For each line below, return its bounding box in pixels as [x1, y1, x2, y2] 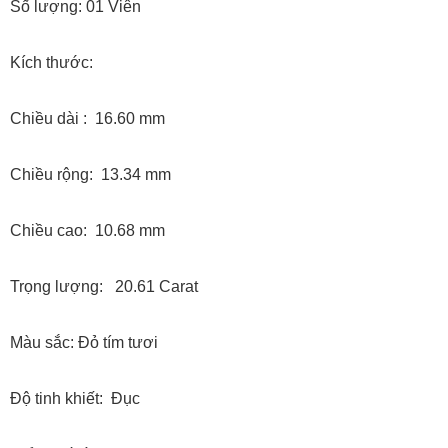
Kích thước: [10, 54, 93, 72]
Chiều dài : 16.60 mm [10, 110, 165, 128]
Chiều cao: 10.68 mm [10, 222, 165, 240]
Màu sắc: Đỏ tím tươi [10, 334, 158, 352]
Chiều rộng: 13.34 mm [10, 166, 171, 184]
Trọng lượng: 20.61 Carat [10, 278, 198, 296]
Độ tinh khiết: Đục [10, 390, 140, 408]
